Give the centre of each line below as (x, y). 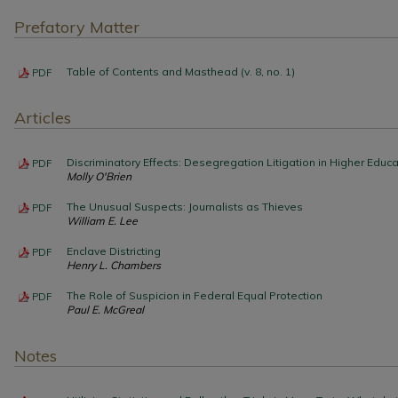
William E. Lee (102, 220)
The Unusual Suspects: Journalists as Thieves (185, 206)
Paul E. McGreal (105, 309)
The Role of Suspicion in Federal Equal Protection (195, 295)
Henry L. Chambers (114, 265)
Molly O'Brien (99, 176)
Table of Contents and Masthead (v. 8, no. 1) (181, 71)
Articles (43, 117)
